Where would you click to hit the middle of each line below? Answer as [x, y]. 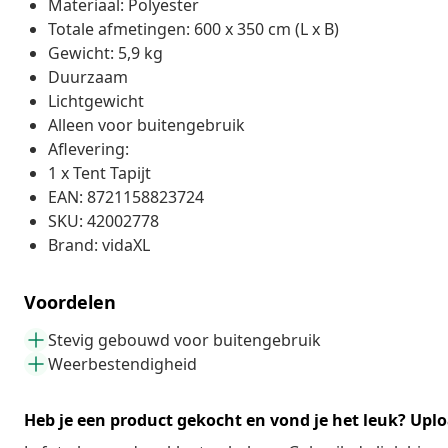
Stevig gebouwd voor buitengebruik [184, 339]
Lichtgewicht [96, 100]
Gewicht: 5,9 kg [105, 52]
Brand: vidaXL [99, 244]
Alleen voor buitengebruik [146, 124]
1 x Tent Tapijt [99, 172]
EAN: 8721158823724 [126, 196]
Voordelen [70, 301]
